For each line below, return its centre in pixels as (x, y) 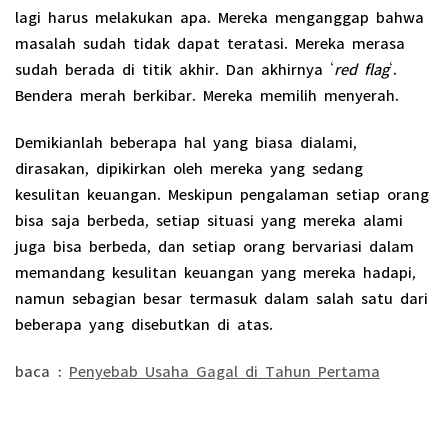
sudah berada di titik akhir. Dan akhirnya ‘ (174, 65)
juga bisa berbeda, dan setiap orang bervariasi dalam (214, 242)
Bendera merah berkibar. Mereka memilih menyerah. (207, 91)
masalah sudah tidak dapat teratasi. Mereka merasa (210, 39)
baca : (42, 367)
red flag (361, 65)
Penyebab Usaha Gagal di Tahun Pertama (224, 367)
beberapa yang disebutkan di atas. (144, 320)
